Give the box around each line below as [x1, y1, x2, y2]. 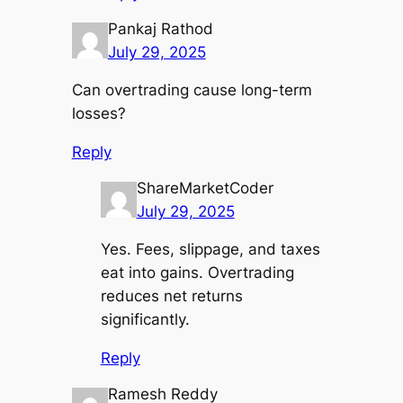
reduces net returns [100, 287, 243, 306]
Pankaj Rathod [107, 19, 213, 38]
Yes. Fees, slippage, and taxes [100, 240, 320, 259]
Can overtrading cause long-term [71, 81, 312, 100]
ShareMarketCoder [136, 178, 273, 197]
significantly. [100, 310, 190, 329]
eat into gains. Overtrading [100, 264, 294, 282]
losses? [71, 104, 126, 123]
